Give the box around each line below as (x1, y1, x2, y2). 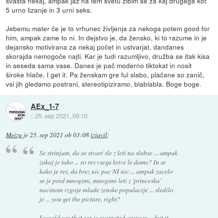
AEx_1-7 (30, 100, 59, 111)
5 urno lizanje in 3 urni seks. (6, 5, 92, 15)
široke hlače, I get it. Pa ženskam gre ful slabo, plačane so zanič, (6, 70, 205, 80)
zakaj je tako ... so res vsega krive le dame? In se (39, 157, 166, 166)
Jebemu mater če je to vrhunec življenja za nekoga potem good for (6, 23, 210, 34)
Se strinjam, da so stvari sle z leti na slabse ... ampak (39, 147, 178, 157)
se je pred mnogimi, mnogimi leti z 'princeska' (39, 175, 162, 185)
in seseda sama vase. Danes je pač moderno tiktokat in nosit (6, 60, 192, 71)
